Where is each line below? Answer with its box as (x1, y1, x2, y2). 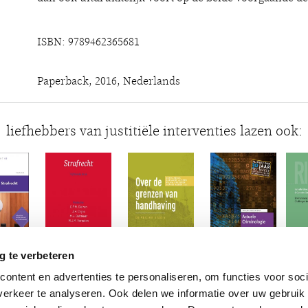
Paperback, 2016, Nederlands (37, 74, 180, 89)
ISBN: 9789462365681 (37, 34, 140, 49)
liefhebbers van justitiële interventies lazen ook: (5, 122, 302, 140)
